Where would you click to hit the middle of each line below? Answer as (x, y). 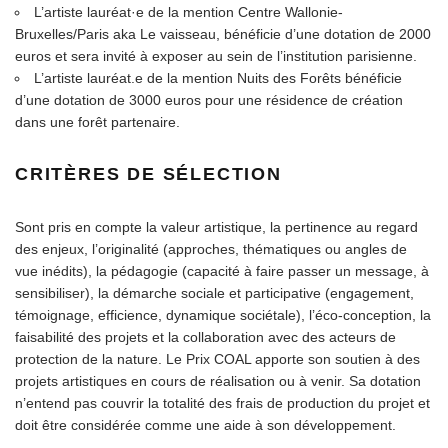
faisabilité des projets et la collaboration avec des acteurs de (205, 336)
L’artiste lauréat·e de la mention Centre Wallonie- (188, 11)
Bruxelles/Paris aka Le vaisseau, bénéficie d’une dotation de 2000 (223, 33)
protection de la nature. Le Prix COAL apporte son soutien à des (217, 358)
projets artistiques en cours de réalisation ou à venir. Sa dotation (218, 380)
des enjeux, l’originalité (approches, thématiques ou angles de (211, 248)
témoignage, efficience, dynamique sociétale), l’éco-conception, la (223, 314)
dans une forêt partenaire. (97, 121)
